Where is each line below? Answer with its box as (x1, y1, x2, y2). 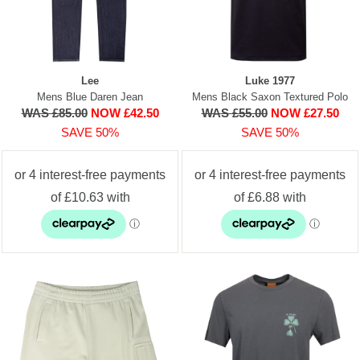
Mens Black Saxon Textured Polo (192, 90, 348, 103)
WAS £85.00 (21, 105, 88, 120)
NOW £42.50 (90, 105, 159, 120)
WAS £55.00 (201, 105, 268, 120)
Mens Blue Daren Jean (37, 90, 143, 103)
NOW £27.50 (270, 105, 339, 120)
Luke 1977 (245, 74, 295, 87)
